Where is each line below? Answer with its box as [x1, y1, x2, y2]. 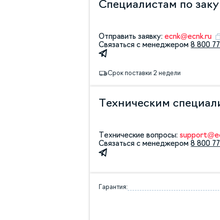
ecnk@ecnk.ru [165, 32, 212, 40]
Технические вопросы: [99, 132, 180, 139]
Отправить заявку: [99, 32, 165, 40]
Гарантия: [99, 184, 128, 191]
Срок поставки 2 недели [108, 70, 181, 77]
